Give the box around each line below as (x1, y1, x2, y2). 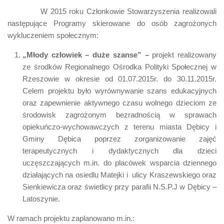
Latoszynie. (22, 194, 60, 203)
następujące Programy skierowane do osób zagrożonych (7, 18, 216, 27)
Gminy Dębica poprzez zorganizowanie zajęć (22, 134, 216, 143)
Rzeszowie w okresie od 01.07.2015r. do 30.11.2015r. (22, 74, 216, 83)
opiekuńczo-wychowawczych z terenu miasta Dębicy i (22, 122, 216, 131)
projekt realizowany (148, 50, 217, 59)
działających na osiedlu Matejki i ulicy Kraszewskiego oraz (22, 170, 216, 179)
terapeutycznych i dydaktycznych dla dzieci (22, 146, 216, 155)
